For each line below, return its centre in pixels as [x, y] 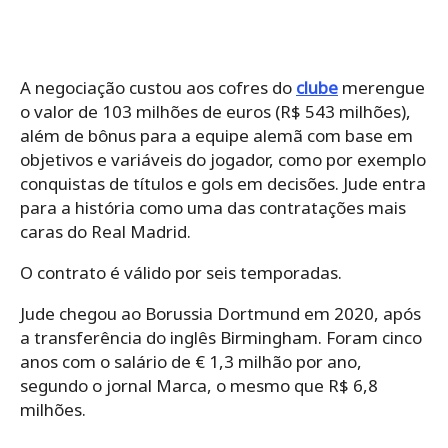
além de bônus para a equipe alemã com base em [216, 136]
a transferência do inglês [120, 338]
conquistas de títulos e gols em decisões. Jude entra [223, 184]
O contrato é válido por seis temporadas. [181, 273]
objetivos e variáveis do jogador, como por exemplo [223, 160]
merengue [381, 88]
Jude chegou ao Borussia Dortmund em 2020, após [220, 314]
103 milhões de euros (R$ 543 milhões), [256, 112]
